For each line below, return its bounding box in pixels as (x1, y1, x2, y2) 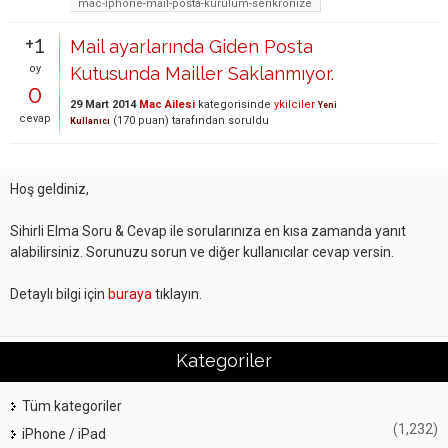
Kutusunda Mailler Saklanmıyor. (70, 62, 334, 84)
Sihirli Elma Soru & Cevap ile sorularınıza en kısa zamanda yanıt (10, 222, 406, 239)
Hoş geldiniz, (10, 180, 89, 197)
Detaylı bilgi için (10, 285, 108, 302)
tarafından (172, 113, 225, 127)
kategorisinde (195, 97, 271, 111)
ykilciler (274, 97, 315, 111)
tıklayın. (152, 285, 202, 302)
